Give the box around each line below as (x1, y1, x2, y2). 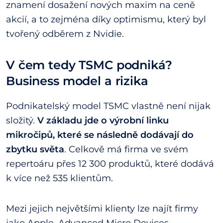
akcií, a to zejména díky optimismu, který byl (6, 13, 206, 25)
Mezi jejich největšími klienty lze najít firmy (6, 203, 198, 215)
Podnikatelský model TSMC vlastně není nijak (6, 101, 211, 112)
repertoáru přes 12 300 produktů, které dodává (6, 158, 214, 170)
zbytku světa (6, 144, 64, 155)
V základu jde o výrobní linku (37, 115, 169, 126)
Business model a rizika (6, 73, 148, 88)
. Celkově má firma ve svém (64, 144, 188, 155)
